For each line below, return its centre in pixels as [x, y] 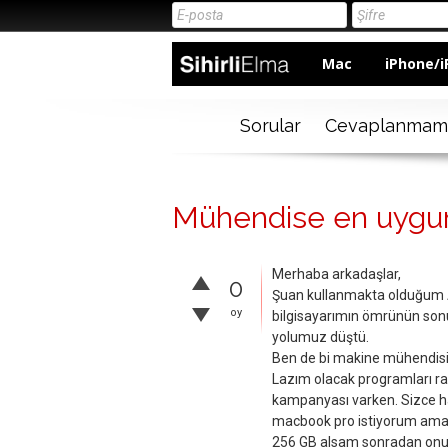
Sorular [270, 126]
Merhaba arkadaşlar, [336, 274]
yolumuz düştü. [320, 337]
